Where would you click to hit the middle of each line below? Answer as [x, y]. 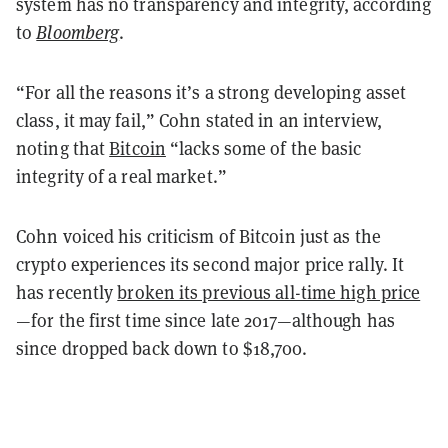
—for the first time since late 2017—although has [205, 320]
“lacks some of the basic [263, 148]
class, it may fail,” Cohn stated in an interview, [199, 120]
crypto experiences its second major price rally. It [210, 264]
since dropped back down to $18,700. [162, 348]
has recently [67, 292]
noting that [63, 148]
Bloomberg [78, 32]
